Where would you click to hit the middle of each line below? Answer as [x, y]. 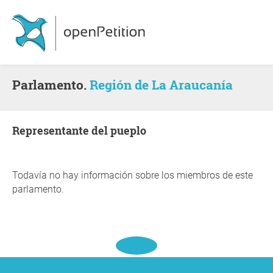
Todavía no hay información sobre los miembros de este [133, 175]
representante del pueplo [83, 130]
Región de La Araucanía [161, 85]
